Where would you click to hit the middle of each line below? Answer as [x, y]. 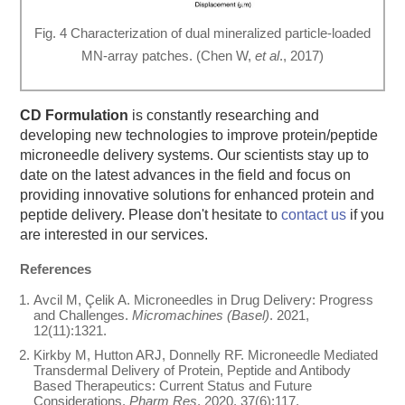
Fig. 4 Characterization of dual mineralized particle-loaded [202, 33]
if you [366, 215]
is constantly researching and [224, 115]
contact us [314, 215]
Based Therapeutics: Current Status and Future [173, 386]
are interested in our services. [114, 235]
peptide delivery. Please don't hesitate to [151, 215]
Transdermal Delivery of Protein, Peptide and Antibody [193, 371]
